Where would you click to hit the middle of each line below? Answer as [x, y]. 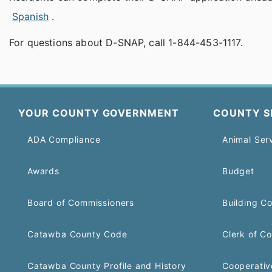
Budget [238, 171]
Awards [43, 171]
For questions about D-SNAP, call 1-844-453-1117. [126, 43]
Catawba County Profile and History [107, 266]
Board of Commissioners [81, 202]
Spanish [31, 17]
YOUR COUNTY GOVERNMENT [99, 113]
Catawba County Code [77, 234]
